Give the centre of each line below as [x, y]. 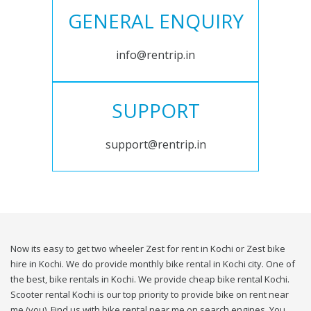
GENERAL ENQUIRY [155, 21]
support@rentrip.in [155, 145]
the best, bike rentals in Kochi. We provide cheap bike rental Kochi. [150, 279]
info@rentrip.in [155, 55]
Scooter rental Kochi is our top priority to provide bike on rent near [150, 295]
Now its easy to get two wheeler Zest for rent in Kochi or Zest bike [148, 249]
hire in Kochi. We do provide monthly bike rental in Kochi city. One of [153, 264]
